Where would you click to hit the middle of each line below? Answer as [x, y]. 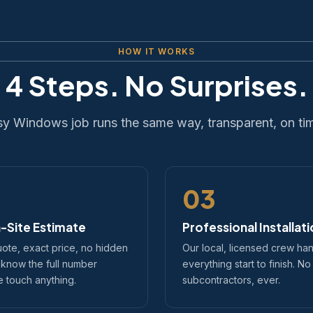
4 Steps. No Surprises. [156, 85]
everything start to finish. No [247, 264]
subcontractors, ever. [231, 280]
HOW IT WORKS [156, 51]
